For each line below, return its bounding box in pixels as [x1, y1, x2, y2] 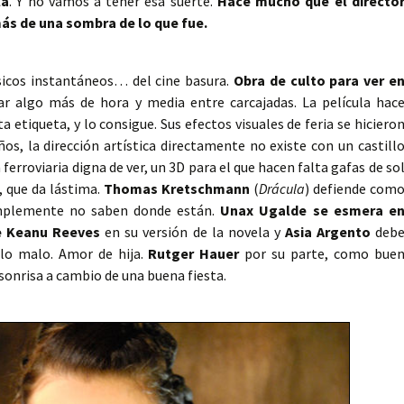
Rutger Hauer [148, 244, 245, 263]
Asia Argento [284, 223, 371, 242]
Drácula [258, 179, 305, 198]
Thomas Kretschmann [103, 179, 250, 198]
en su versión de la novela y [100, 223, 285, 242]
